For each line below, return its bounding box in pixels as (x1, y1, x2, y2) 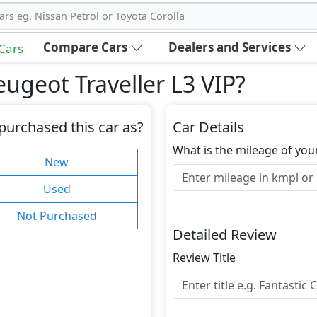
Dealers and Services (168, 39, 291, 55)
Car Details (173, 117, 244, 137)
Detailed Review (173, 225, 277, 244)
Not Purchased (16, 208, 97, 224)
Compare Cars (42, 39, 127, 55)
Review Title (173, 250, 236, 265)
